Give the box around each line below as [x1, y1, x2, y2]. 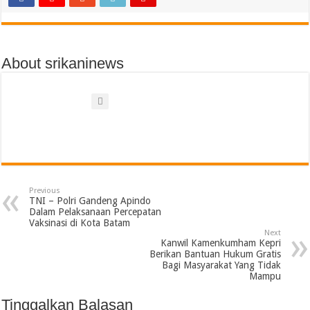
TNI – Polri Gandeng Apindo [29, 195, 152, 207]
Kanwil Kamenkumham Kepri [160, 237, 281, 249]
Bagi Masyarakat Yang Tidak [161, 259, 281, 271]
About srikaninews [1, 55, 125, 73]
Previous [29, 186, 61, 196]
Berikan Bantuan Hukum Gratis [149, 248, 281, 260]
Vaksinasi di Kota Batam [29, 217, 131, 229]
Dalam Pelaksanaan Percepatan [29, 206, 162, 218]
